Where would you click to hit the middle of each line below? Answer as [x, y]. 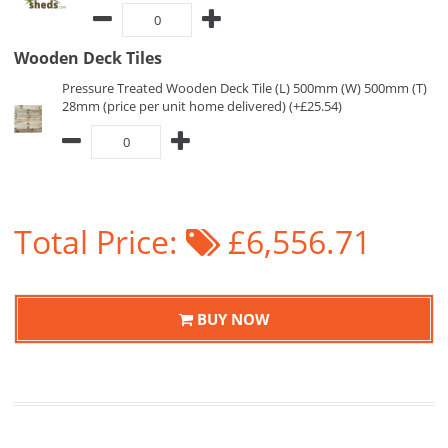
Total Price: [100, 241]
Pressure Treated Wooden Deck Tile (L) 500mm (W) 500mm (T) [244, 88]
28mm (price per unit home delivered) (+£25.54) [202, 106]
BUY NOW [231, 318]
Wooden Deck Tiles [88, 58]
